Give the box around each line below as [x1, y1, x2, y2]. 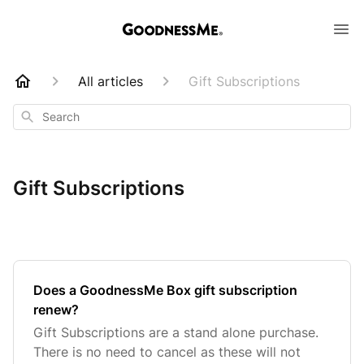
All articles [78, 73, 143, 89]
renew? [33, 301, 79, 318]
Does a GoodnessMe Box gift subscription [33, 282, 297, 298]
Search [19, 108, 54, 122]
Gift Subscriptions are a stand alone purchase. [33, 324, 318, 340]
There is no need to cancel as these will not [33, 344, 301, 360]
